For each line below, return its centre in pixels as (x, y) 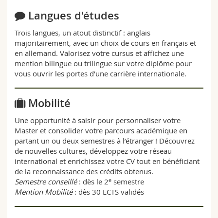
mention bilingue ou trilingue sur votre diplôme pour (103, 64)
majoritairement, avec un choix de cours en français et (105, 43)
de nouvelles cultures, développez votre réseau (93, 151)
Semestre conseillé (47, 182)
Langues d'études (74, 16)
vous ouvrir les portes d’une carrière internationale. (100, 74)
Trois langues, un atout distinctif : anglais (82, 33)
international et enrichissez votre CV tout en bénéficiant (107, 161)
